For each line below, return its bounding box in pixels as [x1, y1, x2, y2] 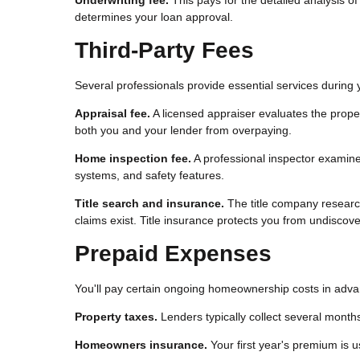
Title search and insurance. [75, 196, 224, 210]
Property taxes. [75, 309, 157, 323]
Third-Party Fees [75, 37, 254, 63]
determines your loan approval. [75, 10, 233, 23]
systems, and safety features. [75, 168, 224, 182]
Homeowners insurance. [75, 337, 207, 351]
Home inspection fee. [75, 151, 191, 165]
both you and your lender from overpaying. [75, 123, 292, 137]
